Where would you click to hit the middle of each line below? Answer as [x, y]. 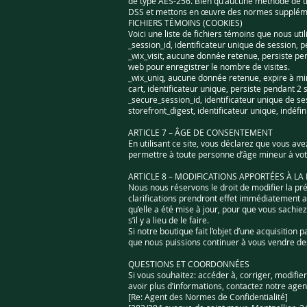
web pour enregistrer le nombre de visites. [209, 66]
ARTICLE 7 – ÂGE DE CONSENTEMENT [200, 132]
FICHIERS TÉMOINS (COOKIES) [185, 23]
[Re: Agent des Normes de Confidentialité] [208, 297]
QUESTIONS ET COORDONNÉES [189, 264]
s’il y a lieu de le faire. [169, 220]
